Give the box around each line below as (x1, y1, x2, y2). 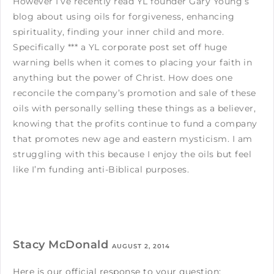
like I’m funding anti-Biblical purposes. (13, 163, 189, 175)
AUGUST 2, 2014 (111, 242, 170, 250)
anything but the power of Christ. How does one (13, 72, 232, 83)
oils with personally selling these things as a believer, (13, 102, 256, 114)
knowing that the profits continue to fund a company (13, 117, 257, 129)
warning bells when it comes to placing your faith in (13, 56, 252, 68)
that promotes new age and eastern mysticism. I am (13, 133, 253, 144)
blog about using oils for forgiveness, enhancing (13, 10, 234, 22)
